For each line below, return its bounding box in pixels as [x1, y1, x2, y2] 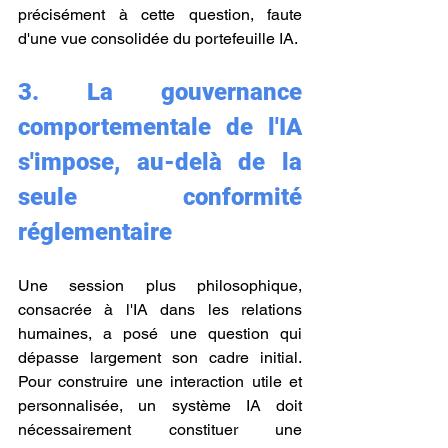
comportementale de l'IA [18, 113, 302, 141]
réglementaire [18, 218, 172, 246]
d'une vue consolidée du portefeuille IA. [18, 29, 298, 48]
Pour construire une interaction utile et [18, 372, 302, 391]
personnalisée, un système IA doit [18, 396, 302, 415]
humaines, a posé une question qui [18, 324, 302, 343]
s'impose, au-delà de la [18, 148, 302, 176]
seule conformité [18, 183, 302, 211]
